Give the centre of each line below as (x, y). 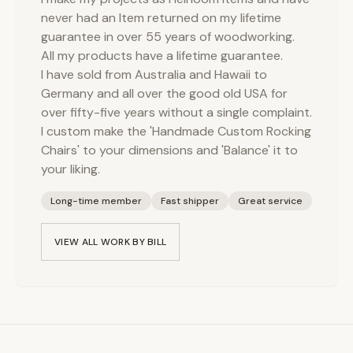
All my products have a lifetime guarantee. (162, 56)
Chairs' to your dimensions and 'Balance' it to (169, 150)
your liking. (71, 169)
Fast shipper (190, 201)
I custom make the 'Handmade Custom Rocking (176, 131)
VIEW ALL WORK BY (101, 242)
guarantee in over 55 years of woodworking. (168, 37)
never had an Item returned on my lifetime (161, 18)
